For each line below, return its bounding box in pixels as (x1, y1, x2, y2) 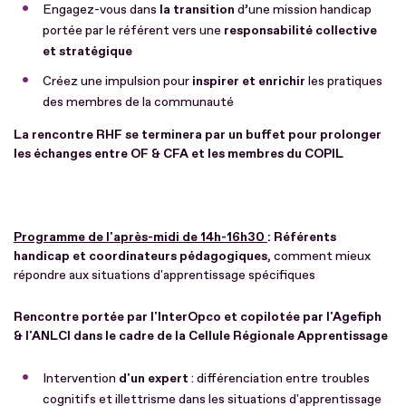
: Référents (267, 228, 336, 245)
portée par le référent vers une (43, 22, 224, 38)
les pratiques (305, 72, 382, 89)
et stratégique (43, 43, 132, 59)
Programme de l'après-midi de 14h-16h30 (14, 228, 267, 245)
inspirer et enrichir (189, 72, 305, 89)
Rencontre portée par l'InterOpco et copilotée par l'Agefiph (14, 308, 382, 324)
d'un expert (119, 370, 188, 386)
